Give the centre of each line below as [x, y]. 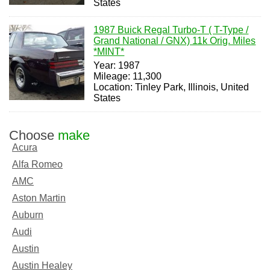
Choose [33, 135]
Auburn [28, 215]
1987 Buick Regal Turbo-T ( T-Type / [171, 30]
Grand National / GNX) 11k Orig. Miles [175, 41]
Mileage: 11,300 [128, 76]
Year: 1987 [117, 65]
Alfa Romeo [37, 164]
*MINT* [109, 52]
